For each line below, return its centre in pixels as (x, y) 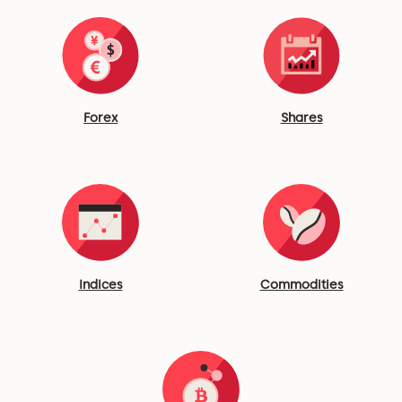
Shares (301, 118)
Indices (100, 285)
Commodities (301, 285)
